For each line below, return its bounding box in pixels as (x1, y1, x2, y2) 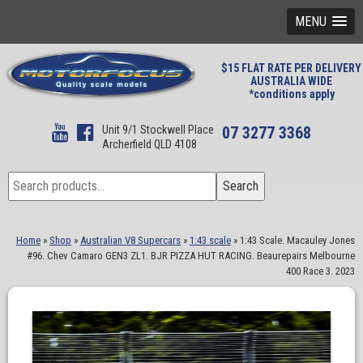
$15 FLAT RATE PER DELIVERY (221, 62, 361, 75)
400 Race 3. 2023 (286, 265, 355, 277)
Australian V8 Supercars (80, 234, 181, 246)
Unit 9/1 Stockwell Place (102, 123, 214, 136)
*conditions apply (248, 88, 335, 100)
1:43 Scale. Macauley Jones (240, 234, 355, 246)
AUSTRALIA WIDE (250, 75, 332, 88)
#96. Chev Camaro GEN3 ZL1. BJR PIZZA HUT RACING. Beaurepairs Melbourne (27, 250, 355, 262)
